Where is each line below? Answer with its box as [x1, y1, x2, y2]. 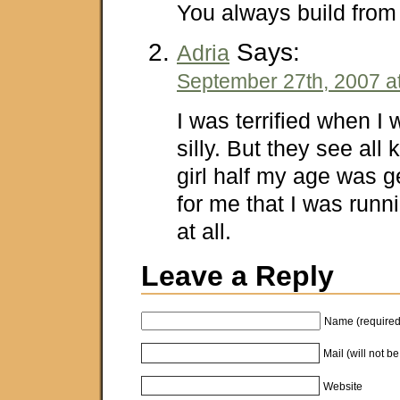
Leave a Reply [141, 260, 334, 293]
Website [323, 379, 363, 393]
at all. [177, 219, 231, 245]
